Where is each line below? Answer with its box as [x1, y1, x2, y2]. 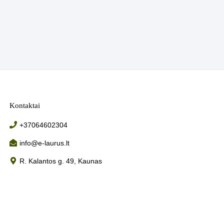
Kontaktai [9, 101, 40, 109]
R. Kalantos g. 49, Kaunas [19, 156, 102, 165]
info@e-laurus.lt [19, 138, 70, 147]
